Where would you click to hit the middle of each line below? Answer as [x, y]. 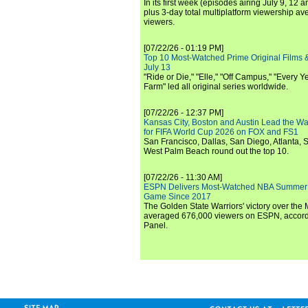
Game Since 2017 [177, 197]
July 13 [157, 67]
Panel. [156, 225]
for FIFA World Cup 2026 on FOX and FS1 [221, 132]
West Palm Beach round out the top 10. [216, 151]
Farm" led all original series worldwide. [216, 87]
